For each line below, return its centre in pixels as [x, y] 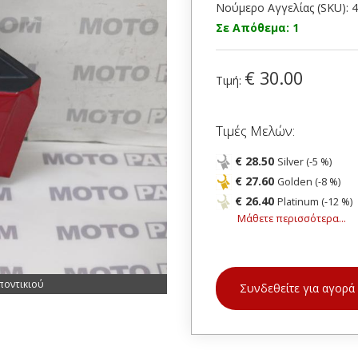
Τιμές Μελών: [255, 131]
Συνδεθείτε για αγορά [297, 288]
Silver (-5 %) [304, 162]
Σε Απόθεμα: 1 [257, 28]
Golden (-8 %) [309, 182]
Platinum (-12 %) [315, 202]
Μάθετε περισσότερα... [292, 219]
